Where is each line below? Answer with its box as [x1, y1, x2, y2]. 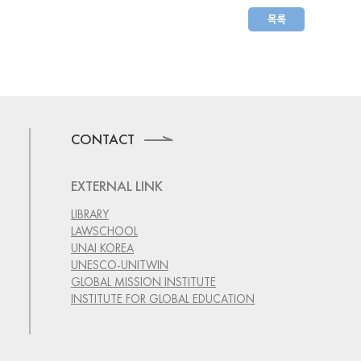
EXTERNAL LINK [71, 176, 163, 195]
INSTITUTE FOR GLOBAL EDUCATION [71, 290, 255, 306]
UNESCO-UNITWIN [71, 256, 168, 272]
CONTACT [71, 129, 144, 148]
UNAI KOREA [71, 239, 134, 255]
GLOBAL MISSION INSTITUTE [71, 273, 216, 289]
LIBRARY [71, 205, 109, 222]
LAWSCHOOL [71, 222, 138, 239]
